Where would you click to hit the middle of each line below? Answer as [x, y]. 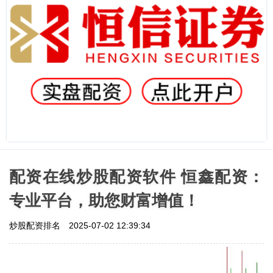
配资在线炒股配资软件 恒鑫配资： [136, 176]
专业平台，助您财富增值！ [104, 200]
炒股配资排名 [36, 225]
